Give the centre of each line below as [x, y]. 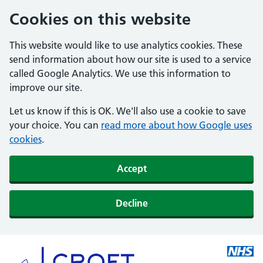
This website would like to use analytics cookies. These [126, 45]
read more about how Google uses [176, 125]
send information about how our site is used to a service [130, 59]
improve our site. [46, 87]
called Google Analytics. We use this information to [120, 73]
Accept [131, 168]
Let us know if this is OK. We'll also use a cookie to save [128, 111]
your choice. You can [55, 125]
